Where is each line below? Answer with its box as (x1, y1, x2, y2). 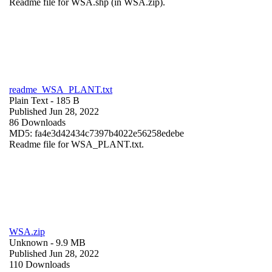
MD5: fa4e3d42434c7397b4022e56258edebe (9, 127, 184, 138)
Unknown (9, 237, 48, 248)
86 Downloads (9, 117, 66, 127)
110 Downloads (9, 259, 70, 270)
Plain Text (9, 95, 48, 106)
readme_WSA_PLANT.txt (9, 84, 112, 95)
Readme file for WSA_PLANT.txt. (9, 138, 144, 149)
